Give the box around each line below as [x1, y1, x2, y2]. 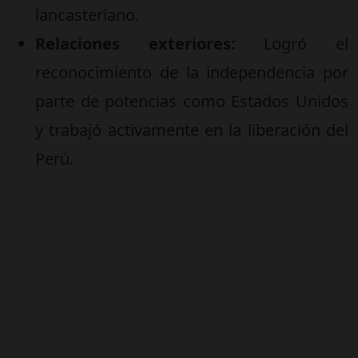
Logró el [235, 33, 349, 54]
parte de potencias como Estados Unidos [35, 90, 348, 112]
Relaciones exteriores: [35, 33, 236, 54]
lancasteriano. [35, 4, 139, 26]
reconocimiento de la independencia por [35, 62, 348, 83]
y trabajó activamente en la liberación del [35, 119, 348, 141]
